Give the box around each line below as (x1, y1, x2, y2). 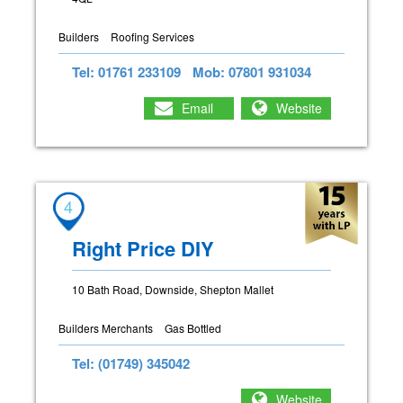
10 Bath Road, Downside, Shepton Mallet (72, 281, 273, 297)
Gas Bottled (165, 319, 221, 336)
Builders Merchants (58, 319, 153, 336)
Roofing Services (111, 28, 194, 44)
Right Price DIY (72, 233, 214, 263)
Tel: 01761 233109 (72, 61, 181, 82)
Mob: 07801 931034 (193, 61, 311, 82)
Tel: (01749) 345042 (72, 353, 190, 373)
